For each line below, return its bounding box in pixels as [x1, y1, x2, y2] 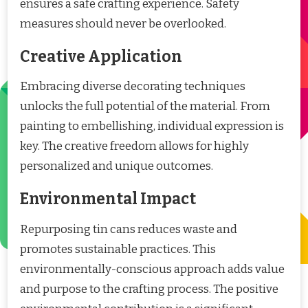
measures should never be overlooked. [20, 16, 226, 31]
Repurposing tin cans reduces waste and [20, 222, 237, 237]
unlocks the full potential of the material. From [20, 99, 270, 114]
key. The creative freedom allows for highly [20, 139, 249, 154]
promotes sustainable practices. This [20, 242, 216, 257]
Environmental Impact [20, 190, 196, 209]
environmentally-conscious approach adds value [20, 262, 285, 277]
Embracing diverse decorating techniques [20, 79, 245, 94]
